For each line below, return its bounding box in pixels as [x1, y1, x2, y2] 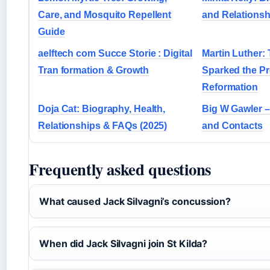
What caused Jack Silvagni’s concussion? [39, 195, 231, 207]
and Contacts [202, 120, 263, 131]
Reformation [202, 81, 258, 92]
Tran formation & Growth [38, 64, 149, 75]
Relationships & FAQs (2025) [38, 120, 168, 131]
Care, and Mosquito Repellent [38, 9, 172, 20]
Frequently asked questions [29, 157, 212, 181]
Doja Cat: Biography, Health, [38, 103, 166, 114]
